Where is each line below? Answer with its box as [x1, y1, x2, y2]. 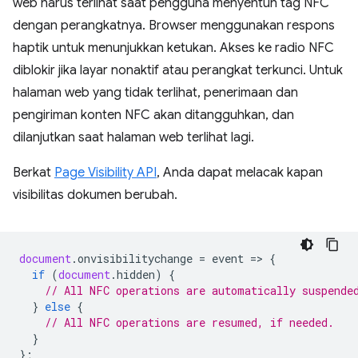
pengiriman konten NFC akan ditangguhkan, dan [13, 107, 294, 124]
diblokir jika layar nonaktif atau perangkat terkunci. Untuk [13, 62, 343, 79]
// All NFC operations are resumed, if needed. [45, 315, 334, 331]
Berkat [13, 165, 54, 181]
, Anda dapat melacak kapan [157, 165, 323, 181]
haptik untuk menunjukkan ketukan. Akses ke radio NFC [13, 40, 334, 57]
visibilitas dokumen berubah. [13, 187, 177, 204]
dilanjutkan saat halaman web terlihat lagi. [13, 129, 254, 146]
